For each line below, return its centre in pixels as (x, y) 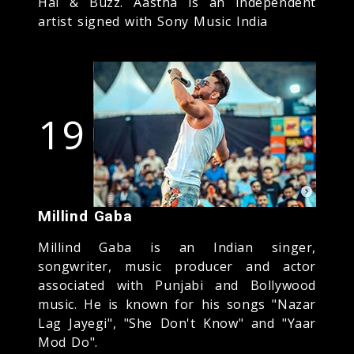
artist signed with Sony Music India (153, 21)
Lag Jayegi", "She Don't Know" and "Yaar (177, 323)
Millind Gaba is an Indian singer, (177, 247)
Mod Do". (68, 342)
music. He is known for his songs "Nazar (177, 304)
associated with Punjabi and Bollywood (177, 285)
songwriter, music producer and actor (177, 266)
